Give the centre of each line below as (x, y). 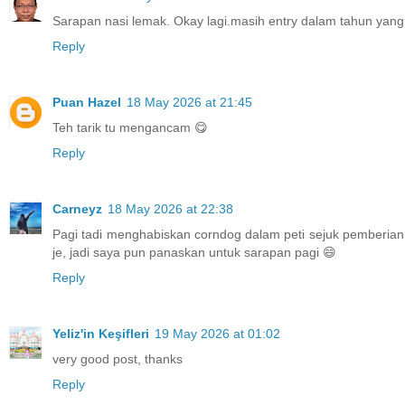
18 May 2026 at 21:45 (189, 102)
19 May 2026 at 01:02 (217, 333)
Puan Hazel (87, 102)
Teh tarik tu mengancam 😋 (130, 127)
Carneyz (77, 208)
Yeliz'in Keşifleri (101, 333)
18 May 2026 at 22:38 (170, 208)
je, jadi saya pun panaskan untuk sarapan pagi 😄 (194, 252)
